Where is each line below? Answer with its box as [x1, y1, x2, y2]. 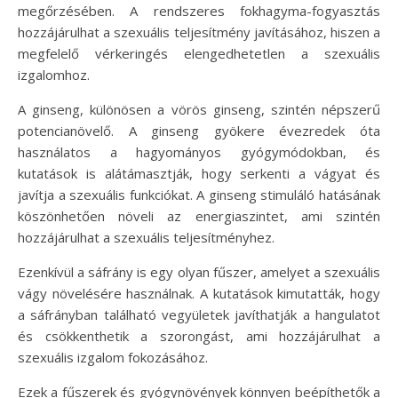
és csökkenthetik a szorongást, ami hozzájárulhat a [18, 326, 380, 345]
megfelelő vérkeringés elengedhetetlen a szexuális [18, 44, 380, 62]
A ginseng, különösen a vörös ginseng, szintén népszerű [18, 99, 380, 118]
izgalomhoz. [18, 65, 90, 84]
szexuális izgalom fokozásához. [18, 347, 208, 366]
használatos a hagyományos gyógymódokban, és [18, 142, 380, 161]
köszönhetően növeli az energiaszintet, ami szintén [18, 206, 380, 225]
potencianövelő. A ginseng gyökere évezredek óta [18, 121, 380, 139]
